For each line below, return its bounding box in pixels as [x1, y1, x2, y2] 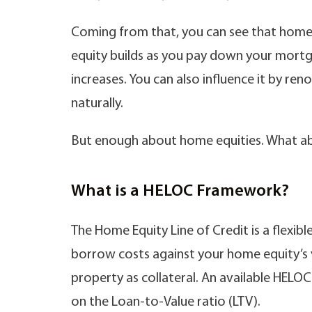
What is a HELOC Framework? [71, 183, 289, 200]
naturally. [71, 97, 126, 111]
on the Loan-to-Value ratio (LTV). [71, 295, 263, 309]
